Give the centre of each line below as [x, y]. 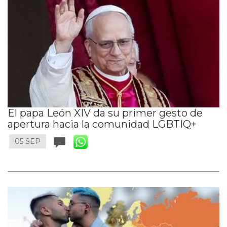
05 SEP [28, 142]
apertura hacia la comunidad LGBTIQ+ [102, 124]
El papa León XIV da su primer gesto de [105, 113]
